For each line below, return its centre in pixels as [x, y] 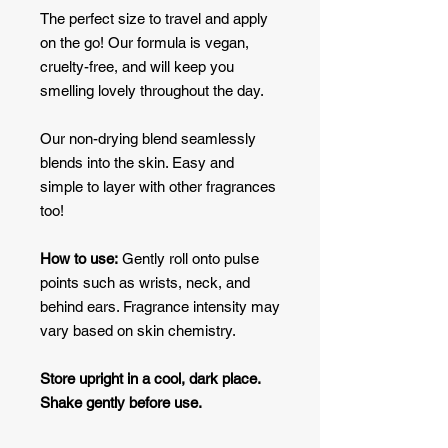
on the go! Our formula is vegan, [144, 42]
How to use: [79, 258]
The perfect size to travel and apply [154, 18]
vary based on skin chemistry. [143, 330]
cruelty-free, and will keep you [137, 66]
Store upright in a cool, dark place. [150, 378]
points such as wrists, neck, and [145, 282]
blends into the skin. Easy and [137, 162]
